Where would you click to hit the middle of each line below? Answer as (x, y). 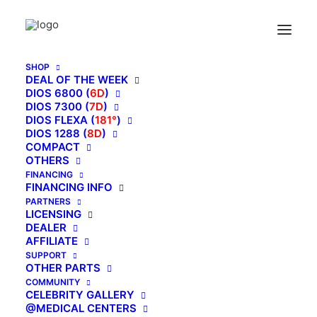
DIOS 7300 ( (57, 106)
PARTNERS (48, 201)
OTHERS (47, 160)
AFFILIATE (52, 241)
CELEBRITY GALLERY (80, 295)
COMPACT (53, 147)
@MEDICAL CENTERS (81, 308)
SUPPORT (46, 255)
